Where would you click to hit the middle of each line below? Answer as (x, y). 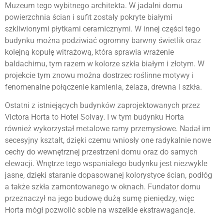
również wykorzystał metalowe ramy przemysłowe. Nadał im (108, 129)
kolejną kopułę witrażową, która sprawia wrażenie (89, 52)
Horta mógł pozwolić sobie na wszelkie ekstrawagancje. (100, 210)
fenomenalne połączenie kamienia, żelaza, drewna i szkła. (103, 87)
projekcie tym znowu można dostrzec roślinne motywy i (99, 75)
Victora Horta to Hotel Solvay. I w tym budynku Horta (94, 117)
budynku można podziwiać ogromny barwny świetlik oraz (103, 40)
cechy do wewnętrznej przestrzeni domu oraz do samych (101, 152)
